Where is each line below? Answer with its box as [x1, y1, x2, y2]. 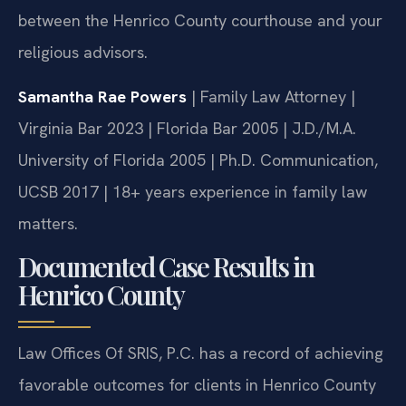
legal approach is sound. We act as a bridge [18, 12, 336, 34]
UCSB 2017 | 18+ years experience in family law [18, 216, 367, 237]
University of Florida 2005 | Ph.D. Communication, [18, 184, 378, 206]
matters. [18, 247, 78, 269]
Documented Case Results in [18, 283, 314, 318]
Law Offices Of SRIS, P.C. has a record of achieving [18, 376, 383, 398]
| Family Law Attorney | [187, 121, 355, 142]
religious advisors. [18, 75, 148, 97]
